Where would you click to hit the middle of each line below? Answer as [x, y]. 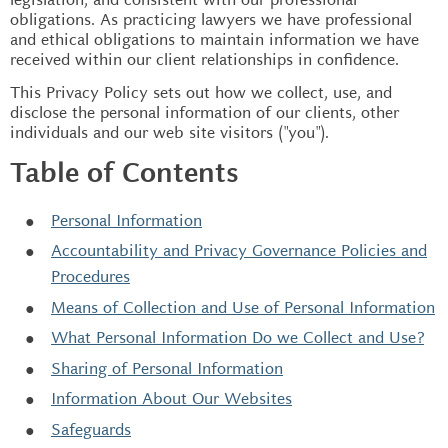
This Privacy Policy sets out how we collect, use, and [201, 92]
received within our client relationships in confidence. [204, 59]
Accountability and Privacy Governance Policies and [239, 250]
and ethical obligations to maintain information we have [214, 39]
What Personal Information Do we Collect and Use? [237, 337]
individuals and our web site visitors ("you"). [169, 132]
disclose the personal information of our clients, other [204, 112]
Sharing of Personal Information [167, 368]
